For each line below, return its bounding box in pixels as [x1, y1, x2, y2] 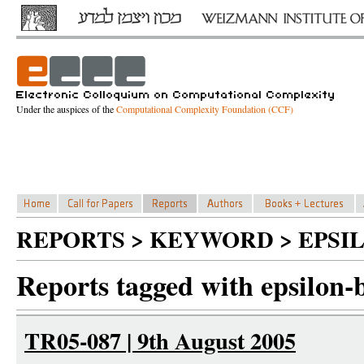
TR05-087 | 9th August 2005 [24, 323, 296, 357]
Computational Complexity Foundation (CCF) [116, 102, 293, 115]
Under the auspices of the [16, 102, 116, 115]
